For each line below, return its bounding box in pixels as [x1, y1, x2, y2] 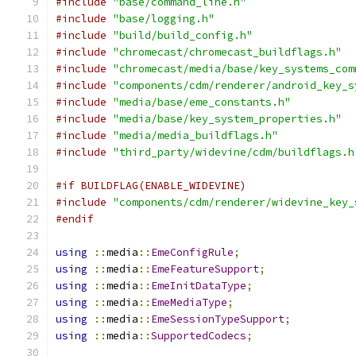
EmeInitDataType [151, 279, 246, 292]
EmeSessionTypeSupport [151, 312, 284, 326]
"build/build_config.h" [113, 29, 253, 42]
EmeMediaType [151, 296, 227, 309]
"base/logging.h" [113, 12, 215, 25]
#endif [56, 212, 94, 226]
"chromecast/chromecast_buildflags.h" [113, 45, 342, 59]
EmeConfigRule [151, 246, 234, 259]
